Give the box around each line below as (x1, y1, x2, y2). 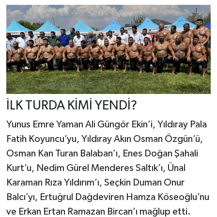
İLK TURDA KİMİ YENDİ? (6, 99, 137, 112)
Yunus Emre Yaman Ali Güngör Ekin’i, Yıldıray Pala (6, 120, 207, 130)
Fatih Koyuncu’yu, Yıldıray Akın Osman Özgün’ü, (6, 134, 203, 144)
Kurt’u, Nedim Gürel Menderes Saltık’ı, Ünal (6, 163, 186, 173)
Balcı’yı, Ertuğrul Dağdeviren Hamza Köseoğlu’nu (6, 192, 209, 202)
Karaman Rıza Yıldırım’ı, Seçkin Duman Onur (6, 178, 185, 188)
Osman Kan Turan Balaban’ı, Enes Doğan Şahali (6, 149, 198, 159)
